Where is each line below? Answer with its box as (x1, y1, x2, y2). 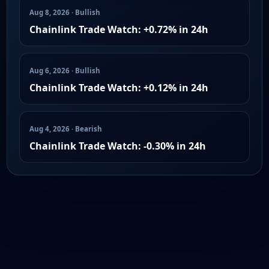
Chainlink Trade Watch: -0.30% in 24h (29, 139, 206, 153)
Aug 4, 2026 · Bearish (29, 124, 102, 133)
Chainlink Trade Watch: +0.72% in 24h (29, 22, 208, 36)
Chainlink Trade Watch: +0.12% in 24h (29, 80, 208, 94)
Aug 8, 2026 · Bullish (29, 8, 100, 17)
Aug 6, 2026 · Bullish (29, 65, 100, 75)
